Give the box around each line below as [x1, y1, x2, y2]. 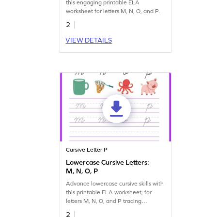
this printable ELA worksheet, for [66, 188, 152, 196]
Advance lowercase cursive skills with [66, 180, 164, 187]
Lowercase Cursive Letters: [66, 158, 150, 166]
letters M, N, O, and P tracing [66, 197, 142, 204]
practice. [66, 206, 89, 213]
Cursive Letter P [66, 146, 108, 153]
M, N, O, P [66, 167, 98, 175]
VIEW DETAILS [65, 36, 112, 44]
